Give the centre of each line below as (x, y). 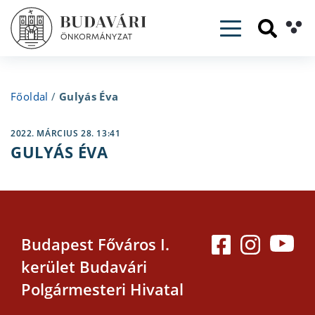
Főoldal (30, 96)
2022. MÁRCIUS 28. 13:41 (66, 133)
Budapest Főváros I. (95, 244)
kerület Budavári (84, 267)
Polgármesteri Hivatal (102, 289)
